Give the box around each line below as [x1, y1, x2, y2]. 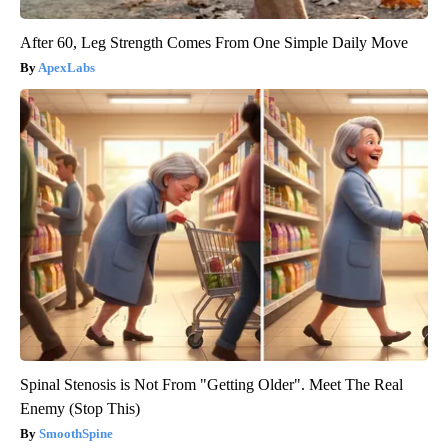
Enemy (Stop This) [20, 400, 140, 418]
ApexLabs [38, 60, 95, 76]
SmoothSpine [39, 426, 113, 442]
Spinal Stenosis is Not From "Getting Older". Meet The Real [20, 376, 403, 394]
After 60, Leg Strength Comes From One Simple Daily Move [20, 34, 408, 52]
